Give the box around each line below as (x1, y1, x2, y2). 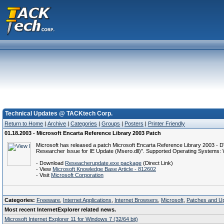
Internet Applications (63, 197, 111, 203)
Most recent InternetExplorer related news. (4, 206, 116, 212)
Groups (101, 120, 120, 126)
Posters (124, 120, 143, 126)
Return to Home (4, 120, 43, 126)
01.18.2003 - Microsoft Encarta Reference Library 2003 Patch (4, 130, 161, 136)
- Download (36, 160, 65, 166)
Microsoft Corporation (51, 172, 103, 178)
